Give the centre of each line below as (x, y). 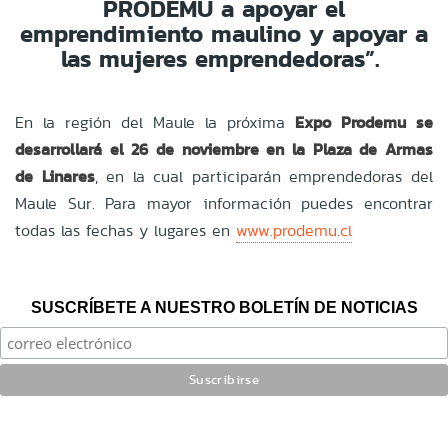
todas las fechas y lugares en (125, 230)
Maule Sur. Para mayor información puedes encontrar (224, 203)
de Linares (55, 176)
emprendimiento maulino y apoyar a (224, 33)
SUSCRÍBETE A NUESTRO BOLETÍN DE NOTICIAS (224, 307)
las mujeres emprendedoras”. (224, 58)
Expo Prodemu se (359, 122)
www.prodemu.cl (294, 230)
